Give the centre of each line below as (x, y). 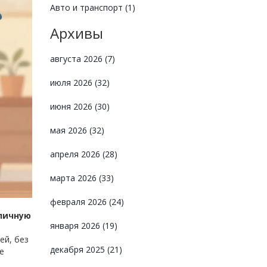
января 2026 (76, 226)
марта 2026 (74, 178)
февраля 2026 (79, 202)
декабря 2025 (78, 249)
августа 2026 (77, 59)
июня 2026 (72, 106)
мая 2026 (69, 130)
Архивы (76, 33)
